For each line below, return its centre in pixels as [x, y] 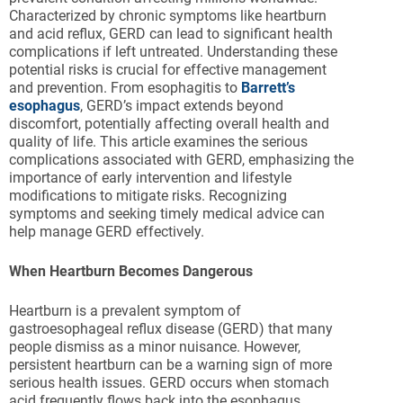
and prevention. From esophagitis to [125, 88]
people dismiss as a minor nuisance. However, [155, 347]
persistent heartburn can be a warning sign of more [170, 365]
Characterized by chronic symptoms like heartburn [168, 16]
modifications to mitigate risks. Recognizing [148, 196]
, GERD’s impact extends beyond [182, 106]
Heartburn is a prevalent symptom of [125, 311]
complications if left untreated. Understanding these [173, 52]
